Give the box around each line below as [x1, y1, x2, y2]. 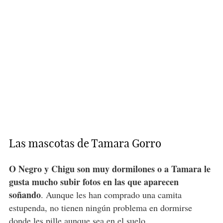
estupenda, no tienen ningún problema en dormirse [8, 201, 192, 214]
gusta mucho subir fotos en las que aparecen [8, 175, 179, 188]
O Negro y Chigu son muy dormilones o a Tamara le [8, 162, 211, 175]
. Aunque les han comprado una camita [40, 188, 182, 201]
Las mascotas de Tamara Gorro [8, 136, 161, 150]
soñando [8, 188, 41, 201]
